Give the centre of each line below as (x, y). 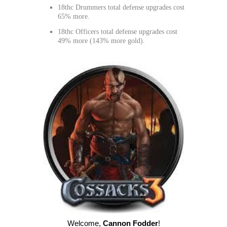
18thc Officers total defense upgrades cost (118, 31)
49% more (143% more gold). (101, 41)
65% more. (74, 17)
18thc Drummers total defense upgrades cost (121, 8)
